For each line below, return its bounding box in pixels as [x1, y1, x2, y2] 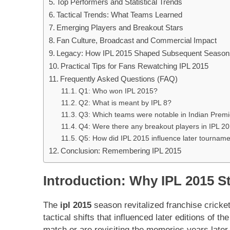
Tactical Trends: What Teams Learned [56, 10, 183, 19]
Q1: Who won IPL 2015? [78, 87, 158, 95]
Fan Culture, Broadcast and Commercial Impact [56, 35, 217, 45]
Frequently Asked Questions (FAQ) [60, 74, 178, 83]
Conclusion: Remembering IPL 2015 [61, 146, 182, 155]
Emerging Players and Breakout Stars [56, 23, 184, 32]
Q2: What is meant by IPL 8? [78, 99, 171, 107]
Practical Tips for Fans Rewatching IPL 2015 [61, 61, 209, 70]
